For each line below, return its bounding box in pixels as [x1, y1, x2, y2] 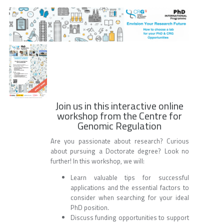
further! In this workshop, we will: [50, 155, 144, 166]
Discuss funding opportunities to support [70, 212, 189, 222]
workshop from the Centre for [57, 107, 182, 123]
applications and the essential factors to [70, 182, 189, 192]
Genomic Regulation [77, 117, 162, 133]
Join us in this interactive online [55, 97, 184, 113]
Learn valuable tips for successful [70, 172, 189, 182]
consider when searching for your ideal [70, 192, 189, 202]
